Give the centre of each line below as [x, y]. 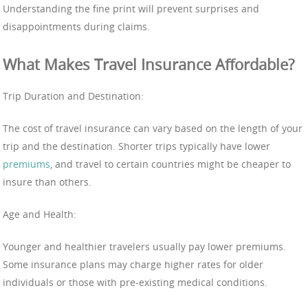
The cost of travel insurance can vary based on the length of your [153, 128]
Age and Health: [40, 214]
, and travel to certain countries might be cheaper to [170, 164]
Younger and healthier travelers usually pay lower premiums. [144, 246]
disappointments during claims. [76, 26]
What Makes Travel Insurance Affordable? [148, 64]
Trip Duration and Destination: [73, 96]
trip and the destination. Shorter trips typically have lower [136, 146]
